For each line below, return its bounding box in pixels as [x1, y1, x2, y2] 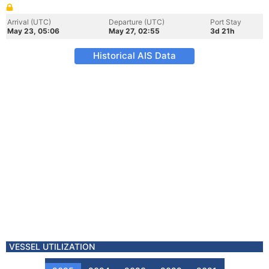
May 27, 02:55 [109, 26, 160, 35]
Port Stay [210, 17, 241, 26]
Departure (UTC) [109, 17, 165, 26]
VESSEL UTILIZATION [9, 241, 95, 252]
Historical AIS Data [93, 50, 176, 61]
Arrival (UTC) [7, 17, 51, 26]
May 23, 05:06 [7, 26, 59, 35]
